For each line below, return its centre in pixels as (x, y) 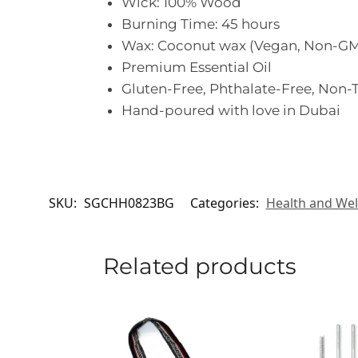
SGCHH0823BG (129, 203)
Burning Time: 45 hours (200, 24)
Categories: (226, 203)
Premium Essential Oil (196, 68)
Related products (199, 267)
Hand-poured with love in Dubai (231, 111)
